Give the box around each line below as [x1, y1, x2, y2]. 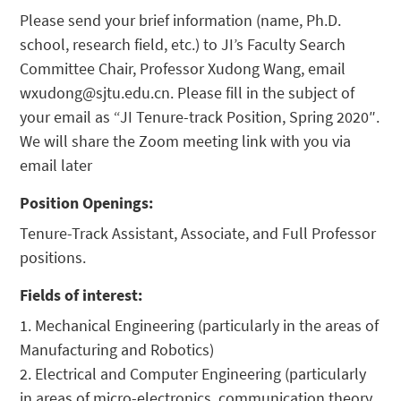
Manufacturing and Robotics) [20, 339, 215, 361]
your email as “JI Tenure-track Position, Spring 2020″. [20, 107, 380, 128]
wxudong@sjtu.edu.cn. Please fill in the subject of [20, 82, 355, 104]
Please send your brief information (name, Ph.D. [20, 10, 342, 31]
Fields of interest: [20, 285, 143, 306]
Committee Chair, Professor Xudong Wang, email [20, 58, 346, 80]
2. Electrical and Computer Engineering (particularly [20, 363, 367, 385]
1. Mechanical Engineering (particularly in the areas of [20, 315, 380, 337]
